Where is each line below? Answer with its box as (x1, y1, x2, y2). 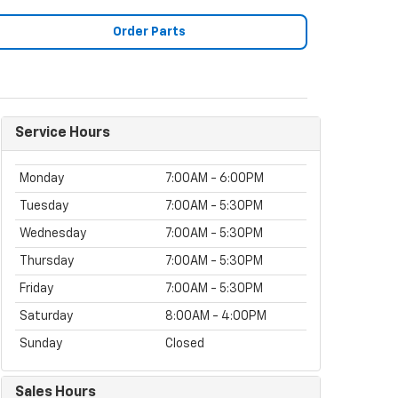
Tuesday (20, 199, 68, 212)
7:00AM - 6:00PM (165, 171, 264, 185)
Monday (20, 171, 64, 185)
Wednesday (20, 227, 86, 240)
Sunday (20, 337, 62, 350)
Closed (165, 337, 204, 350)
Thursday (20, 254, 74, 267)
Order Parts (109, 25, 186, 38)
